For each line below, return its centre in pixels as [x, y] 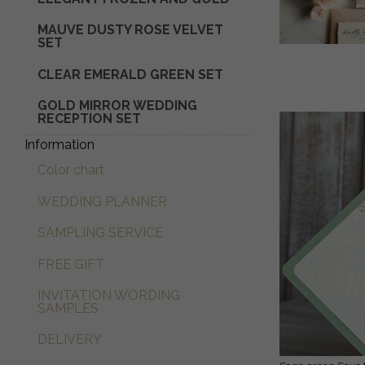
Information [59, 145]
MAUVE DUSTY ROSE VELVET [130, 30]
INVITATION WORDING [109, 295]
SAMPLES [68, 308]
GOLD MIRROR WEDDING [117, 106]
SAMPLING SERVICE [100, 233]
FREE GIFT [71, 264]
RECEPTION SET [89, 119]
